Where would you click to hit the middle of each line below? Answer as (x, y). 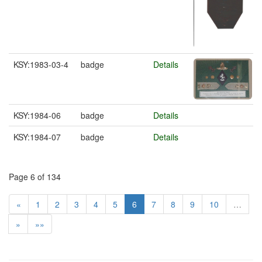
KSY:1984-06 (37, 115)
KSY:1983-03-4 (41, 64)
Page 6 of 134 (35, 177)
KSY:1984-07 (37, 137)
